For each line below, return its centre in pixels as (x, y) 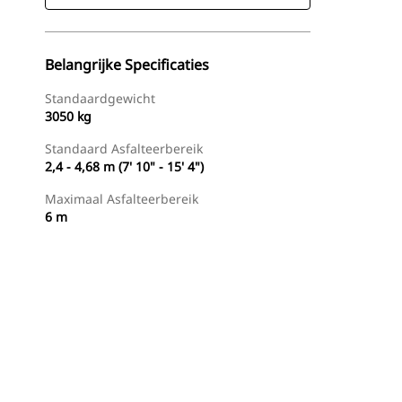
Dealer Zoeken (93, 377)
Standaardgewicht (100, 98)
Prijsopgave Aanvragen (229, 377)
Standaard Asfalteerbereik (124, 149)
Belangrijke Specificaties (127, 65)
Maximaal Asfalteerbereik (122, 199)
